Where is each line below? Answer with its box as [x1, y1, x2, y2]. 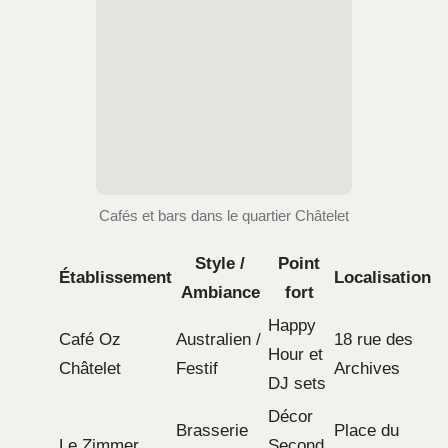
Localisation [334, 268, 431, 288]
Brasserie [176, 421, 248, 441]
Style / [195, 254, 245, 274]
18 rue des [334, 330, 413, 350]
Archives [334, 359, 400, 379]
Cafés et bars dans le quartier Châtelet [99, 207, 349, 225]
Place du [334, 421, 399, 441]
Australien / [176, 330, 261, 350]
